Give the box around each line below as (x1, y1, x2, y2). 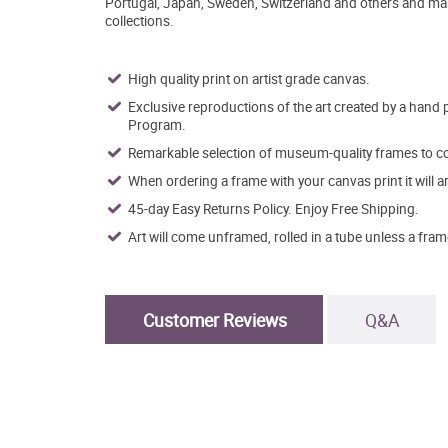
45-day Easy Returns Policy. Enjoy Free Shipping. (127, 200, 419, 219)
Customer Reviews (142, 308, 287, 333)
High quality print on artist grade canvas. (127, 70, 370, 89)
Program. (127, 116, 186, 135)
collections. (104, 12, 174, 31)
